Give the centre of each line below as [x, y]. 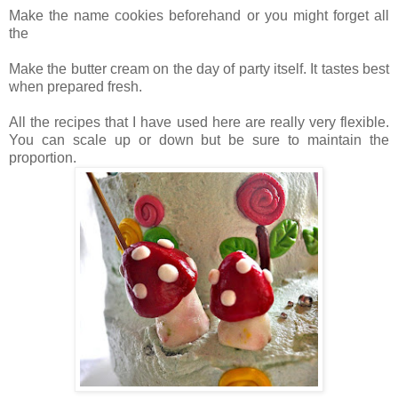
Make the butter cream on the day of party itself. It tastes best [199, 69]
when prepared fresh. [76, 87]
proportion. [43, 158]
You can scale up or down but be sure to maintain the [199, 140]
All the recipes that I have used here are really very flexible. [199, 123]
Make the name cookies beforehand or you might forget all [199, 16]
